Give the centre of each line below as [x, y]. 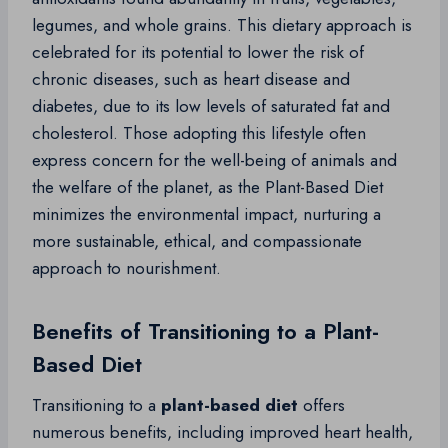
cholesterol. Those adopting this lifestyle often [199, 133]
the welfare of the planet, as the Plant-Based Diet [207, 187]
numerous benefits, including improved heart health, [222, 432]
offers [321, 405]
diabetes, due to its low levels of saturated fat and [211, 106]
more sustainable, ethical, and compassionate [197, 241]
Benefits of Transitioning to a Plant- [205, 331]
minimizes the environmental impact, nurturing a [206, 214]
